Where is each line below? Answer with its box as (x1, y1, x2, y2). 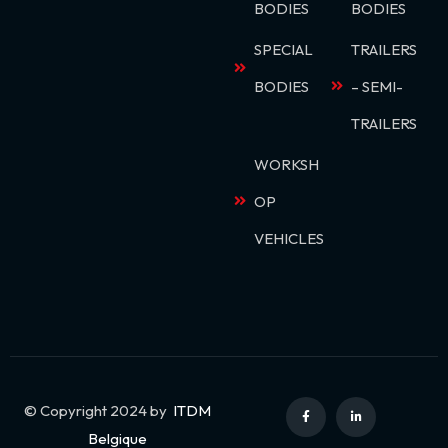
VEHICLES (254, 228, 324, 248)
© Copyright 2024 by (23, 400, 170, 420)
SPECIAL (254, 39, 313, 59)
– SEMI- (351, 76, 403, 96)
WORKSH (254, 154, 319, 174)
